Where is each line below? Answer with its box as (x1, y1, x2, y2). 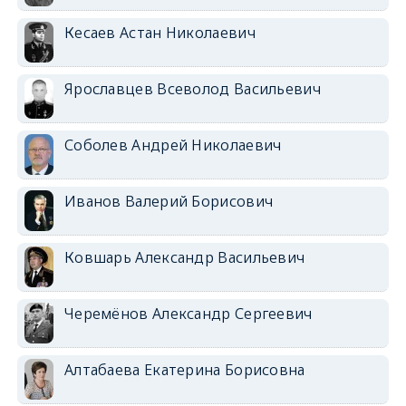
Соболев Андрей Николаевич (63, 134, 282, 155)
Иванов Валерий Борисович (63, 190, 274, 211)
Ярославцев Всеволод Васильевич (63, 78, 321, 99)
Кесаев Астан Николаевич (63, 22, 256, 43)
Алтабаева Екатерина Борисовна (63, 359, 305, 380)
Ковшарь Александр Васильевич (63, 246, 305, 267)
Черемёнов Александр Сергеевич (63, 303, 313, 324)
